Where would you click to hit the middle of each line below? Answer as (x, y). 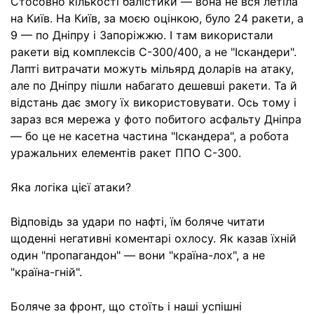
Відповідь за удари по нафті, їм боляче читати (138, 222)
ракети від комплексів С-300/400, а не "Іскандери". (153, 52)
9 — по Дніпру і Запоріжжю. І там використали (142, 35)
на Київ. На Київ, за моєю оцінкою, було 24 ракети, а (157, 19)
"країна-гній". (46, 272)
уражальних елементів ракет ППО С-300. (126, 153)
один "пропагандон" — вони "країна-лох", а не (138, 255)
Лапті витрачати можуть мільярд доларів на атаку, (152, 69)
